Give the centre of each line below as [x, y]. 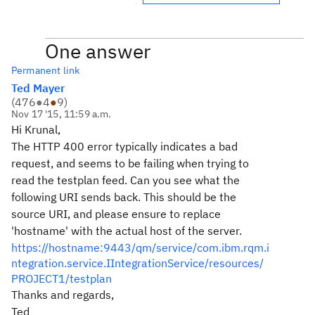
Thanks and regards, [63, 295]
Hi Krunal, [36, 129]
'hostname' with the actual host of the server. [127, 231]
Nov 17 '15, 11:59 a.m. [62, 114]
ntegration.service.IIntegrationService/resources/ [137, 263]
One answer [98, 51]
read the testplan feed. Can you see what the [126, 180]
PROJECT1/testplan [62, 278]
